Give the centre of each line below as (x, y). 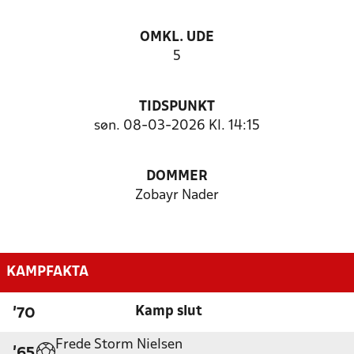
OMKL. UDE (177, 38)
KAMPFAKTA (47, 272)
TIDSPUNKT (177, 107)
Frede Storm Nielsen (119, 345)
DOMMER (177, 177)
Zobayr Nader (177, 196)
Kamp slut (169, 311)
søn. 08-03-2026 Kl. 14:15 (177, 126)
